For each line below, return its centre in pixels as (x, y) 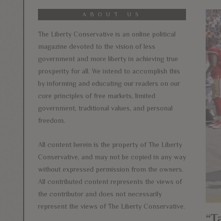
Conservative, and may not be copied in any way (112, 157)
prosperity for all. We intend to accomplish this (109, 71)
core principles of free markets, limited (97, 95)
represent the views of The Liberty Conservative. (111, 206)
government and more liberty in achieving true (108, 58)
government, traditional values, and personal (105, 108)
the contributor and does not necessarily (100, 194)
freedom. (52, 120)
